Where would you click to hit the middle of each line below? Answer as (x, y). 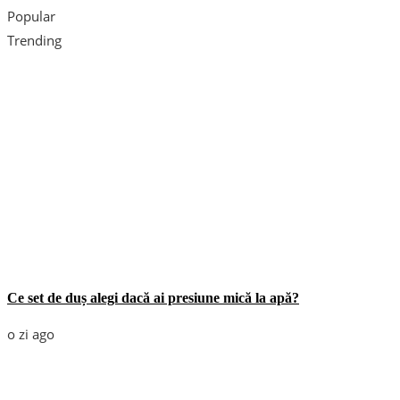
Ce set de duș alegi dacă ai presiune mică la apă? (153, 297)
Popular (31, 16)
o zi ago (31, 333)
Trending (34, 40)
